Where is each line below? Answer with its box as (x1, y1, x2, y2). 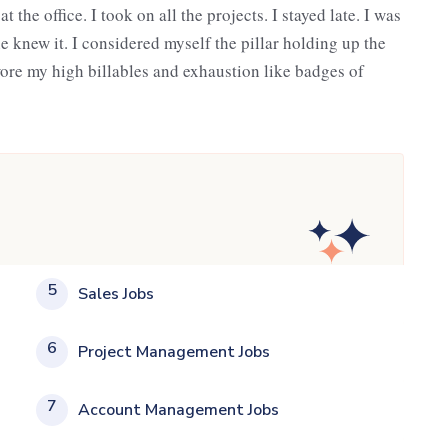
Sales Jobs (78, 282, 154, 305)
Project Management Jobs (78, 340, 270, 363)
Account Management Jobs (78, 398, 279, 421)
